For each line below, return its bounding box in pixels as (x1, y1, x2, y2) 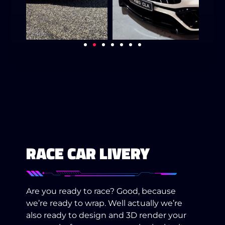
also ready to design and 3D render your (26, 210, 187, 220)
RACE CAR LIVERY (26, 141, 150, 165)
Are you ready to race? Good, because (26, 186, 176, 196)
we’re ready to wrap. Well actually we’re (26, 198, 183, 208)
